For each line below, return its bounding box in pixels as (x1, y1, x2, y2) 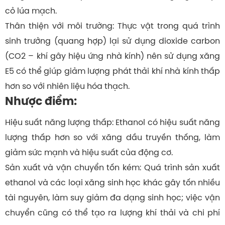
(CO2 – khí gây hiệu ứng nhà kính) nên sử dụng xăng (5, 50, 220, 61)
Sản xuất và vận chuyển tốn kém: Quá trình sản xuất (5, 162, 220, 173)
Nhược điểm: (5, 93, 77, 108)
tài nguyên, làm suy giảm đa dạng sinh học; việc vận (5, 192, 220, 203)
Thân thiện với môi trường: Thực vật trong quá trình (5, 20, 220, 31)
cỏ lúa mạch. (5, 5, 57, 16)
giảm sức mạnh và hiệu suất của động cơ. (5, 147, 173, 158)
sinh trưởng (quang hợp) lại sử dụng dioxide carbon (5, 35, 220, 46)
